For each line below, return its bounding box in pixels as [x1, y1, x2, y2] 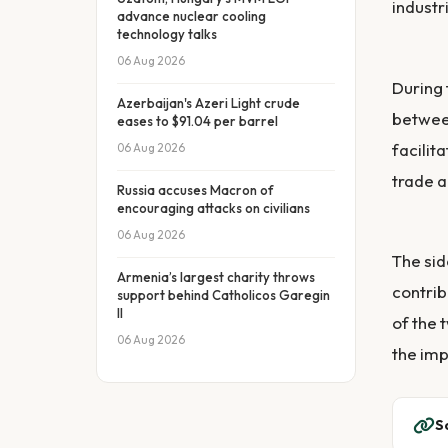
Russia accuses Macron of [117, 182, 273, 198]
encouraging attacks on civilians [117, 200, 310, 216]
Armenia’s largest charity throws [117, 269, 315, 285]
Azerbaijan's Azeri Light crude [117, 95, 300, 111]
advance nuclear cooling [117, 8, 266, 24]
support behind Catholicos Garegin [117, 287, 330, 303]
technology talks [117, 26, 217, 42]
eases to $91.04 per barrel [117, 113, 278, 129]
